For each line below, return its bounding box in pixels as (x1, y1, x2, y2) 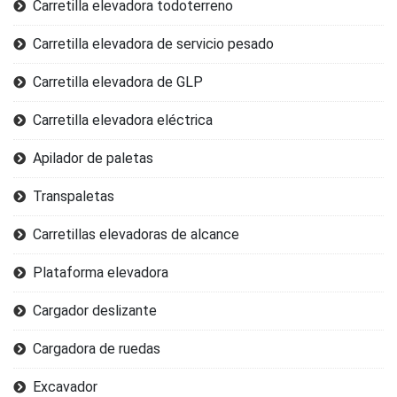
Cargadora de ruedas (33, 340, 160, 357)
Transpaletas (33, 188, 114, 205)
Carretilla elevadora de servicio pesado (33, 35, 274, 52)
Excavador (33, 378, 97, 395)
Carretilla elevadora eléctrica (33, 112, 213, 128)
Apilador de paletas (33, 150, 153, 167)
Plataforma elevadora (33, 264, 168, 281)
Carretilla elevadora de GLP (33, 74, 203, 90)
